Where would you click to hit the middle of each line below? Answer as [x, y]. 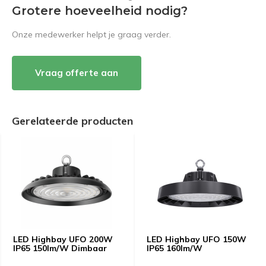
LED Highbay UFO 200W [63, 239]
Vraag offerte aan [77, 72]
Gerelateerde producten [72, 121]
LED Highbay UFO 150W [197, 239]
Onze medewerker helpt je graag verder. [91, 34]
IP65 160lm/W [175, 248]
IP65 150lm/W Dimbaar [60, 248]
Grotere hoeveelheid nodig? [100, 10]
